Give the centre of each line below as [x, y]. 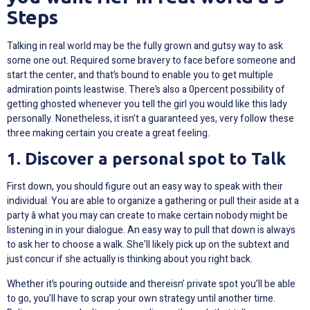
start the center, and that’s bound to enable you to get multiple [140, 75]
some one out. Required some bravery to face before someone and [151, 61]
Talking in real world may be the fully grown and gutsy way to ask [145, 46]
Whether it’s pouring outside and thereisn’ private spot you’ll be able [151, 284]
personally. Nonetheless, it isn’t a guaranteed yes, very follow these [151, 119]
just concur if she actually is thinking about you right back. [130, 259]
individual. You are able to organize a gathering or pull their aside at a [153, 201]
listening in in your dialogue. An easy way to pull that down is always [151, 230]
